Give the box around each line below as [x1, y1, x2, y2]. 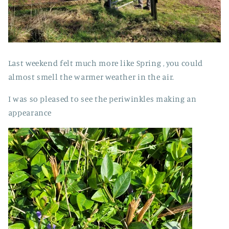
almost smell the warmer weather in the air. [8, 72, 176, 82]
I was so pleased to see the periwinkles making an [8, 94, 197, 104]
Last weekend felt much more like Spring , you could [8, 58, 203, 68]
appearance [8, 108, 52, 118]
